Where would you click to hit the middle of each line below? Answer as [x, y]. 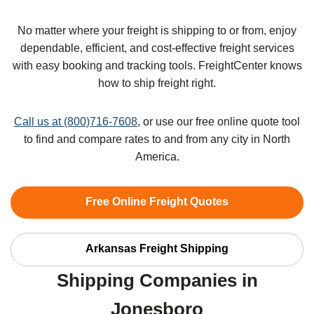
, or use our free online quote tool [219, 122]
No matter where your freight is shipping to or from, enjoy [157, 31]
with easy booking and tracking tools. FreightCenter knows [157, 66]
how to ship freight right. [157, 83]
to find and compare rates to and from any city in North [157, 139]
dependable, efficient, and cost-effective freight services [157, 48]
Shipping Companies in [157, 281]
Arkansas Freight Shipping [157, 249]
